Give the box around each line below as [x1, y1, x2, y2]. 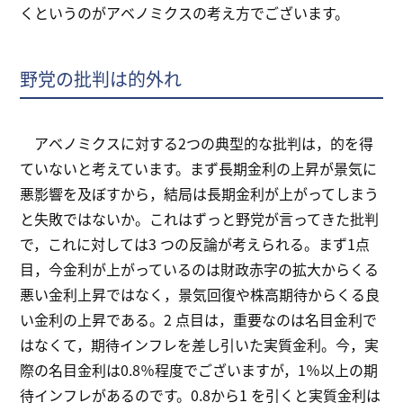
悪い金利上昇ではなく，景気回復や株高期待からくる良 [20, 283, 381, 306]
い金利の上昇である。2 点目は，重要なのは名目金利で [20, 309, 378, 331]
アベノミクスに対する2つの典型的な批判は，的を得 [20, 132, 374, 155]
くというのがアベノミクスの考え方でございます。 [20, 2, 350, 24]
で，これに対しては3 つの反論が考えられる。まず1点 [20, 233, 371, 255]
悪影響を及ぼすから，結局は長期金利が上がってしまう [20, 183, 380, 205]
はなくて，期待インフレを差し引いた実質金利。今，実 [20, 334, 380, 356]
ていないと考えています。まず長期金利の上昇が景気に [20, 157, 378, 180]
